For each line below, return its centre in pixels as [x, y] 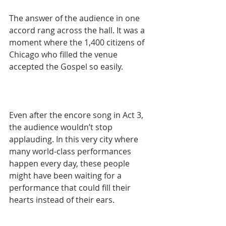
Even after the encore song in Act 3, [77, 115]
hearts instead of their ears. [62, 200]
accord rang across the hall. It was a [78, 31]
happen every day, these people [70, 164]
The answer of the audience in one [75, 18]
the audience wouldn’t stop [62, 127]
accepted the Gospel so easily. [66, 67]
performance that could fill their [71, 188]
